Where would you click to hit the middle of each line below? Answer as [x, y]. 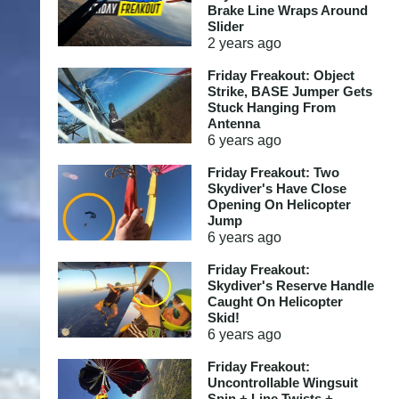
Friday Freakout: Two [273, 172]
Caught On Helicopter [275, 301]
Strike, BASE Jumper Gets [289, 91]
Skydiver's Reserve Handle [290, 285]
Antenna [233, 123]
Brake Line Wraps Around [287, 10]
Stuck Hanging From [271, 107]
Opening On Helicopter [279, 204]
